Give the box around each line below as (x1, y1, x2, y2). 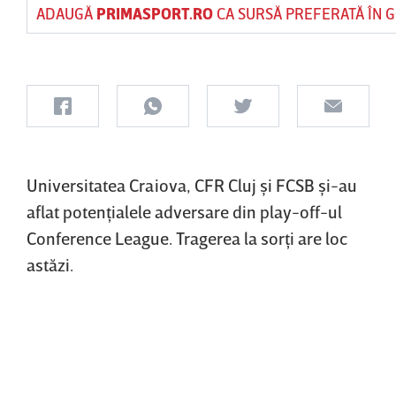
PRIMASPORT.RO (96, 4, 213, 23)
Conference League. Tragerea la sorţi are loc (27, 227, 347, 248)
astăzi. (27, 254, 73, 275)
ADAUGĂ (36, 4, 96, 23)
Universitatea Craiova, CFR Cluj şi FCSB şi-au (27, 174, 357, 195)
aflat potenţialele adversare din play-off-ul (27, 201, 342, 222)
